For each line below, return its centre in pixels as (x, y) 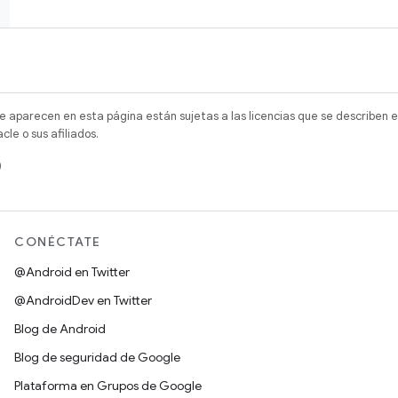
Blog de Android (60, 329)
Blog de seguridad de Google (97, 357)
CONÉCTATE (58, 242)
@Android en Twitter (72, 272)
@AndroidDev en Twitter (83, 300)
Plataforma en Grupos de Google (108, 386)
